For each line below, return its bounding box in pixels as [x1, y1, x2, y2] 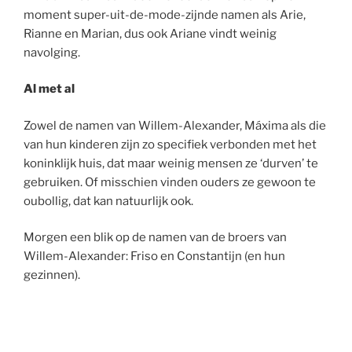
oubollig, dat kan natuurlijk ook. [24, 193, 193, 208]
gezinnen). [24, 268, 80, 283]
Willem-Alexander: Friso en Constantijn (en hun [24, 249, 285, 264]
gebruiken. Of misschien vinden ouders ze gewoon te [24, 174, 316, 189]
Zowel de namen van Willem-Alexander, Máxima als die [24, 118, 326, 133]
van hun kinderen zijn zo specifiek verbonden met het [24, 137, 317, 152]
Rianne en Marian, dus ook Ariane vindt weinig [24, 26, 277, 41]
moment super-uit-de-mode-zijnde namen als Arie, [24, 7, 306, 22]
